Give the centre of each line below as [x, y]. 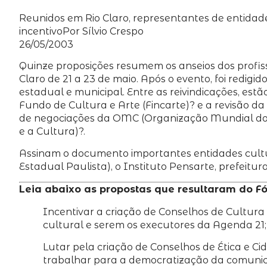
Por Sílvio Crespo [103, 31]
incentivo [41, 31]
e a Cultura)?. [52, 132]
